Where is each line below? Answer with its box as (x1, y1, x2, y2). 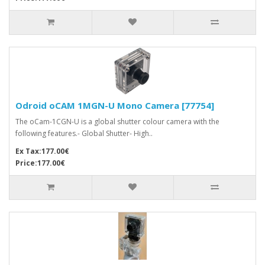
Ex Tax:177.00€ (15, 146, 69, 156)
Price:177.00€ (15, 157, 65, 168)
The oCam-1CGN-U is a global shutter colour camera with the (15, 116, 219, 127)
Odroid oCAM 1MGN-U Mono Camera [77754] (15, 99, 214, 111)
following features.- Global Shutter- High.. (15, 128, 153, 138)
